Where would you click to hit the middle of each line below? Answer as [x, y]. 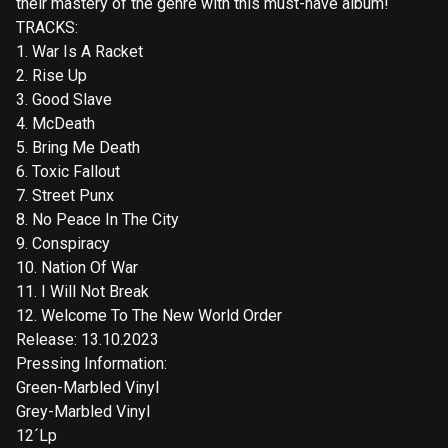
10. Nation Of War [77, 268]
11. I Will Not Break [82, 292]
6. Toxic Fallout [68, 172]
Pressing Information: [91, 364]
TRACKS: [47, 28]
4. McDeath [55, 124]
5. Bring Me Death [78, 148]
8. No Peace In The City [97, 220]
